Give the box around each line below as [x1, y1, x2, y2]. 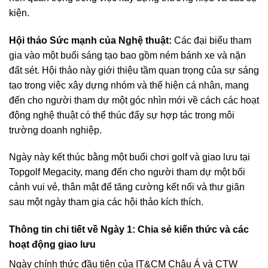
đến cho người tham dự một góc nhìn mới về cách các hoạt [9, 95, 259, 105]
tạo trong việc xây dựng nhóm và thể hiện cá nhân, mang [9, 80, 249, 90]
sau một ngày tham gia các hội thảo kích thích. [9, 197, 203, 208]
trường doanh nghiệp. [9, 124, 102, 135]
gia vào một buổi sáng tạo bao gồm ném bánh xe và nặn [9, 50, 246, 60]
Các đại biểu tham [172, 35, 251, 45]
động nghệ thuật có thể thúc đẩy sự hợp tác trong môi [9, 109, 234, 120]
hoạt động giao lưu [9, 239, 96, 250]
